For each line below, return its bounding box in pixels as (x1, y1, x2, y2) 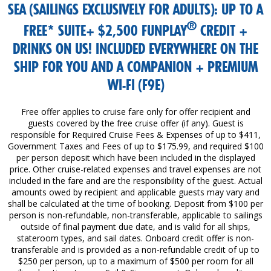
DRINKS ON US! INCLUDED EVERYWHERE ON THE (13, 39, 258, 57)
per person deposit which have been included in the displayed (16, 151, 255, 163)
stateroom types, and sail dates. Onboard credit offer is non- (17, 232, 254, 244)
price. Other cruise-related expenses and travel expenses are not (10, 163, 261, 175)
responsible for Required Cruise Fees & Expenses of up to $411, (10, 128, 261, 140)
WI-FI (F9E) (107, 76, 164, 94)
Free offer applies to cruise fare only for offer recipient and (21, 105, 250, 117)
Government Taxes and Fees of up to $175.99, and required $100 (7, 140, 264, 152)
